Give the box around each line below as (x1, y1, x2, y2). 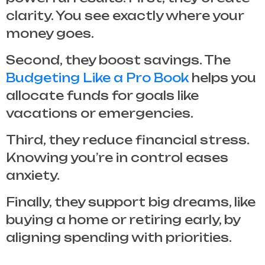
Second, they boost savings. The (6, 53, 231, 68)
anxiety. (6, 168, 60, 183)
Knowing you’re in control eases (6, 150, 228, 166)
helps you (189, 70, 256, 86)
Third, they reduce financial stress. (6, 132, 249, 148)
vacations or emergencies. (6, 106, 193, 121)
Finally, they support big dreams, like (6, 195, 256, 210)
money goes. (6, 26, 94, 41)
